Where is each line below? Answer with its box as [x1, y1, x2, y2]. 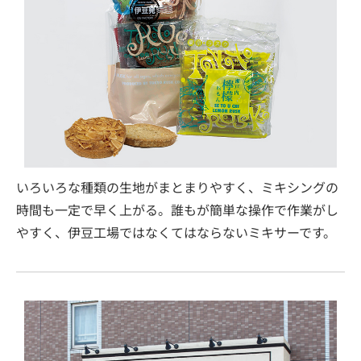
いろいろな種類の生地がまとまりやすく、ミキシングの [16, 177, 338, 197]
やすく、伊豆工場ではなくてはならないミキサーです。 [16, 222, 336, 242]
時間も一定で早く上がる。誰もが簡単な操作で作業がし [16, 200, 338, 219]
